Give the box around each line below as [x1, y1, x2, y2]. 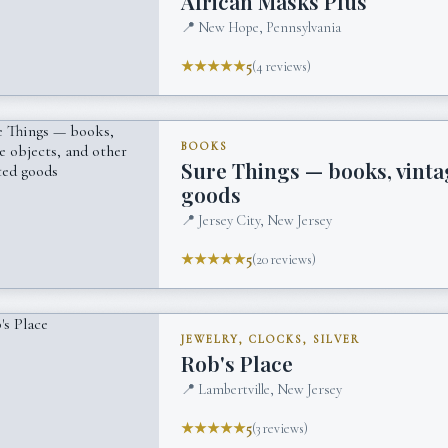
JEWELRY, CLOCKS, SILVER [181, 332, 360, 346]
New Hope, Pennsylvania [198, 19, 342, 37]
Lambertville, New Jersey [198, 380, 343, 398]
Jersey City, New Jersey [198, 211, 333, 229]
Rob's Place [181, 348, 294, 377]
